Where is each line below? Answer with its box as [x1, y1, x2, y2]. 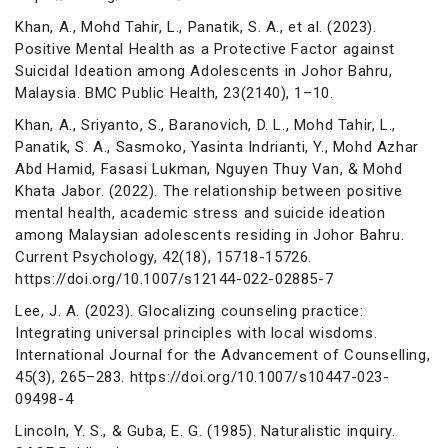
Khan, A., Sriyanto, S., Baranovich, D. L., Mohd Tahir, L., [15, 115, 396, 134]
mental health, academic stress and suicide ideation [15, 203, 386, 222]
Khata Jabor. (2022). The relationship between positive [15, 181, 403, 200]
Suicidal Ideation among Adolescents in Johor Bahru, [15, 61, 393, 80]
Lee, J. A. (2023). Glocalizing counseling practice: [15, 301, 364, 320]
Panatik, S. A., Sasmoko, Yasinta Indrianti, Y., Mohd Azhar [15, 137, 419, 156]
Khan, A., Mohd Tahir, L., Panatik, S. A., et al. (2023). [15, 17, 377, 36]
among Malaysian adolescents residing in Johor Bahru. [15, 225, 405, 244]
